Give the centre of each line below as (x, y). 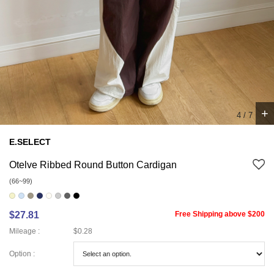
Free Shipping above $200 (220, 214)
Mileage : (24, 231)
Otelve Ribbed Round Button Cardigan (93, 165)
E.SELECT (30, 142)
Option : (22, 254)
